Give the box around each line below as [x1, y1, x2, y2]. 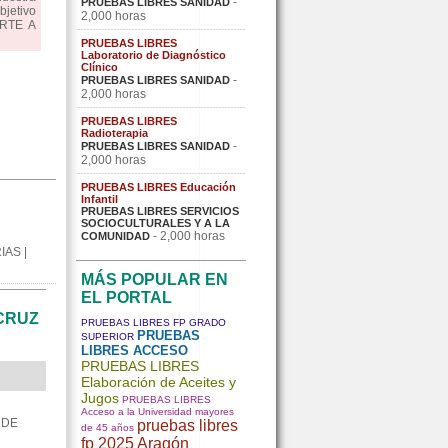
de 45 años [81, 422, 134, 433]
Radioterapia [81, 127, 148, 139]
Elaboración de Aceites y [81, 374, 236, 390]
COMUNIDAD [81, 230, 150, 242]
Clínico [81, 61, 118, 73]
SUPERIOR [81, 331, 134, 342]
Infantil [81, 193, 118, 205]
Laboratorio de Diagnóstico [81, 49, 226, 61]
